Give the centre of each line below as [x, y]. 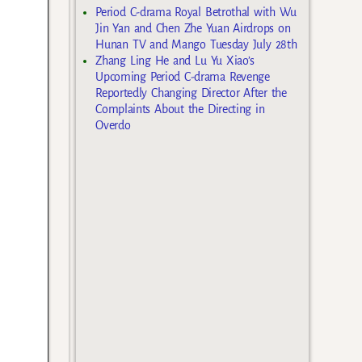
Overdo [113, 126]
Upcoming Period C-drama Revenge [183, 77]
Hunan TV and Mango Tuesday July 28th [196, 45]
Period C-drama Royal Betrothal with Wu [196, 13]
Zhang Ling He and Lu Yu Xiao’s [175, 61]
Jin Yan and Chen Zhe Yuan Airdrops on [193, 29]
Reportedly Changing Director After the [191, 93]
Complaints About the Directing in [180, 109]
